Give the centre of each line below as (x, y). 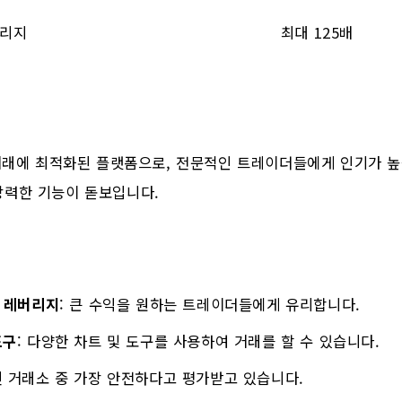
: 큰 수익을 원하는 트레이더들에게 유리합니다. (210, 304)
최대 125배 (317, 33)
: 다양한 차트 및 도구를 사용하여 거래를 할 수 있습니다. (198, 341)
